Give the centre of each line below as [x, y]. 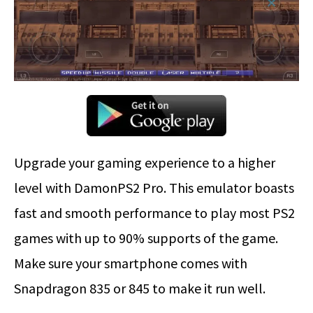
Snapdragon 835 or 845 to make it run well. [140, 289]
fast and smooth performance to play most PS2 [154, 213]
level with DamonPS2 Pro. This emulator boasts [154, 188]
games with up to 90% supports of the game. [146, 238]
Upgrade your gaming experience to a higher [145, 163]
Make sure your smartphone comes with [131, 263]
